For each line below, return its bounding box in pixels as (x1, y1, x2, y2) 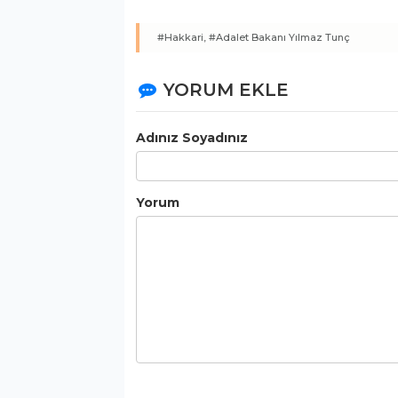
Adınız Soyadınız (136, 130, 248, 147)
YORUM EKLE (163, 79, 289, 101)
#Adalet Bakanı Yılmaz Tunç (209, 31, 350, 44)
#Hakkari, (157, 31, 206, 44)
